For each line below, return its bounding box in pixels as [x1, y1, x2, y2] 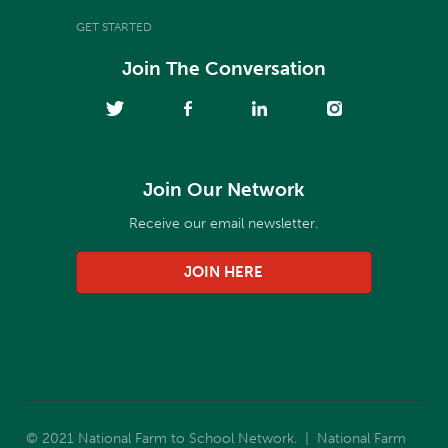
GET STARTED [76, 19, 153, 34]
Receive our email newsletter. [129, 214, 319, 232]
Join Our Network [143, 177, 305, 201]
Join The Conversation [121, 56, 326, 80]
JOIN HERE [184, 263, 264, 282]
